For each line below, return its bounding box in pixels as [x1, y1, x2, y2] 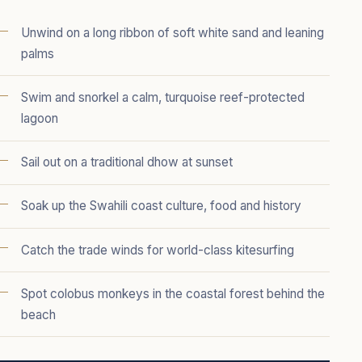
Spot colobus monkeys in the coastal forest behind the [20, 285, 325, 301]
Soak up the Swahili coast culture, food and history [20, 198, 301, 214]
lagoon [20, 111, 58, 127]
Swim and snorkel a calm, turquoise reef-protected [20, 90, 305, 106]
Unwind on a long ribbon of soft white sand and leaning [20, 25, 324, 41]
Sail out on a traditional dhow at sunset [20, 154, 233, 170]
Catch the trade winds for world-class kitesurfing [20, 242, 294, 258]
